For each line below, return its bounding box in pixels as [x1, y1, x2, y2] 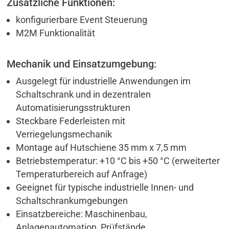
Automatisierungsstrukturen [16, 102, 131, 113]
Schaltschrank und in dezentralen [16, 88, 151, 100]
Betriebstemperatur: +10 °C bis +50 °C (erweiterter [16, 155, 220, 166]
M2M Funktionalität [16, 27, 96, 38]
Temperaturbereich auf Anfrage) [16, 168, 148, 179]
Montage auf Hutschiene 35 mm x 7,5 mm [16, 142, 187, 153]
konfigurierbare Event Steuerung [16, 14, 148, 25]
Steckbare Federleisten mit [16, 115, 126, 126]
